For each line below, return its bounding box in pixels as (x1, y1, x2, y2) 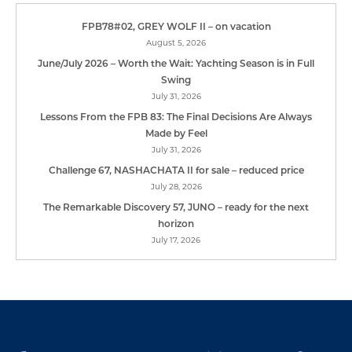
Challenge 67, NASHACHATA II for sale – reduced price (48, 163, 304, 176)
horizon (158, 217, 194, 229)
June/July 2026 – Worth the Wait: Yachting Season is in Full (38, 57, 314, 69)
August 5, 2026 (146, 38, 206, 48)
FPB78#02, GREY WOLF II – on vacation (81, 20, 271, 32)
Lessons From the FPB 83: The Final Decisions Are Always (40, 110, 312, 123)
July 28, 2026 (150, 181, 202, 192)
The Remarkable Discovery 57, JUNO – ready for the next (43, 200, 309, 213)
